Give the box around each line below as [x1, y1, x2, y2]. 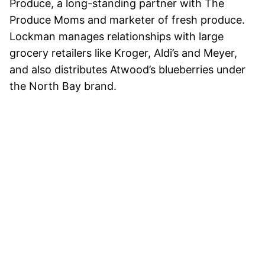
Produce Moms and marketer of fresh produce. [9, 14, 245, 27]
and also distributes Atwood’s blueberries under [9, 63, 245, 76]
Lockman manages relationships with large [9, 30, 224, 43]
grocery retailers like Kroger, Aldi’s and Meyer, [9, 47, 237, 60]
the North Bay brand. [9, 80, 117, 93]
